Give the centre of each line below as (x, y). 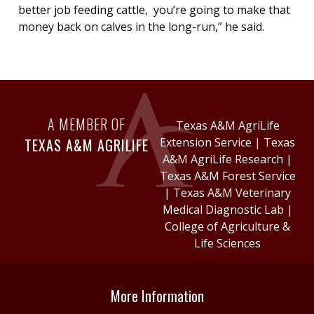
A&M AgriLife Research (223, 159)
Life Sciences (228, 243)
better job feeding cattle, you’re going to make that (154, 10)
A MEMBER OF (86, 124)
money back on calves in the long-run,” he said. (141, 27)
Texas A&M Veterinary (232, 193)
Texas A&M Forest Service (227, 176)
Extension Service (206, 142)
